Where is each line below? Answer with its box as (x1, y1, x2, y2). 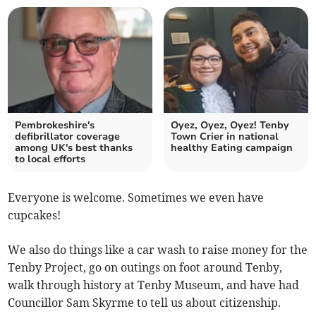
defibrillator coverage (15, 130, 121, 144)
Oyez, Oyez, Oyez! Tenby (171, 119, 289, 133)
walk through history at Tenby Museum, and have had (8, 278, 300, 293)
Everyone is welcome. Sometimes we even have (8, 190, 265, 205)
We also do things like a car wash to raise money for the (8, 243, 308, 257)
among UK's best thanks (15, 141, 133, 155)
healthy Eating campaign (171, 141, 293, 155)
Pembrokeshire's (15, 119, 95, 133)
